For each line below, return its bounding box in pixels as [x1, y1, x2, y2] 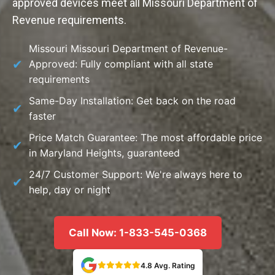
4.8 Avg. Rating [140, 260, 195, 270]
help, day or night [29, 184, 110, 196]
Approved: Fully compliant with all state [29, 58, 213, 70]
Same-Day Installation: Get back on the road [29, 95, 236, 107]
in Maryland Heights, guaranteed [29, 147, 180, 159]
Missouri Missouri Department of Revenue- [29, 42, 228, 55]
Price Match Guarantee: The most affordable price [29, 131, 262, 144]
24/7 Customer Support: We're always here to [29, 168, 242, 180]
